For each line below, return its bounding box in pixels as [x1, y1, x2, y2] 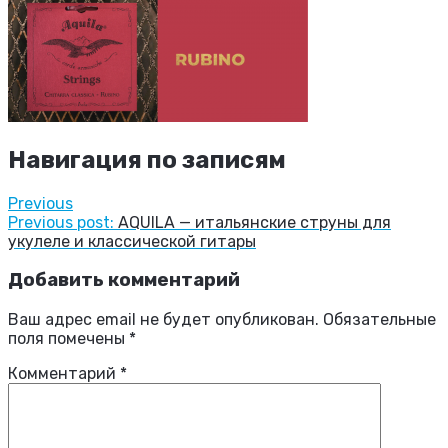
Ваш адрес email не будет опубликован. [8, 310, 319, 330]
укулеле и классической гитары [8, 231, 256, 251]
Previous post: [8, 212, 114, 232]
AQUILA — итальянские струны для [118, 212, 391, 232]
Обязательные [323, 310, 436, 330]
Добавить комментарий [8, 269, 240, 292]
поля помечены [8, 329, 129, 349]
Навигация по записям [8, 145, 286, 174]
